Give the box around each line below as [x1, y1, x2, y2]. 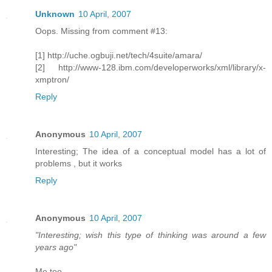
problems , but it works [35, 158, 122, 168]
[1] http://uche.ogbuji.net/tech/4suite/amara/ [35, 50, 202, 60]
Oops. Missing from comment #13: [35, 25, 168, 36]
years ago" [35, 242, 76, 252]
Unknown [35, 8, 75, 19]
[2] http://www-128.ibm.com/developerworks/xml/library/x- [35, 62, 266, 72]
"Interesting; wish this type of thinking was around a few [35, 229, 266, 240]
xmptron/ [35, 74, 69, 84]
